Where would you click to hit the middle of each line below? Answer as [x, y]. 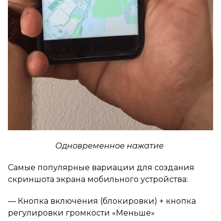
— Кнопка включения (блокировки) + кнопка [102, 201]
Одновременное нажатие [110, 146]
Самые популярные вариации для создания [101, 168]
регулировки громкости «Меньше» [81, 213]
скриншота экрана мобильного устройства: [98, 180]
